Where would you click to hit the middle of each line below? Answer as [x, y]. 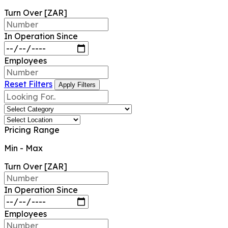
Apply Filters [77, 84]
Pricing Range [32, 130]
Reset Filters [28, 84]
